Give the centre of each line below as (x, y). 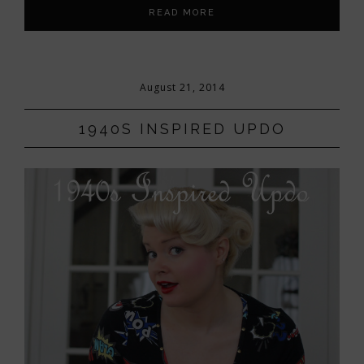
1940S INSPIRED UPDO (182, 128)
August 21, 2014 (182, 87)
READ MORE (182, 13)
